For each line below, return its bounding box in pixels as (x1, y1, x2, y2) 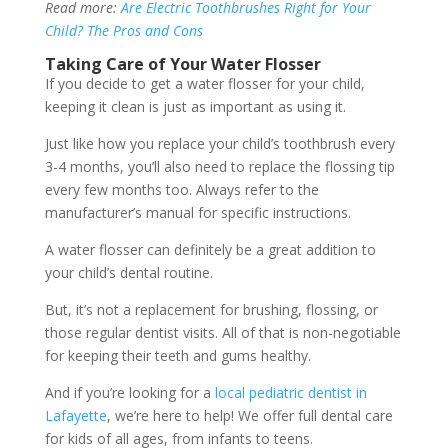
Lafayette (44, 405, 107, 425)
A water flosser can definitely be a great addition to (44, 239, 376, 259)
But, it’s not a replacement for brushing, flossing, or (44, 299, 378, 319)
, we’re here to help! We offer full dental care (106, 405, 393, 425)
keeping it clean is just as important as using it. (44, 96, 346, 116)
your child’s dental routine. (44, 262, 213, 282)
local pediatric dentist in (214, 382, 367, 402)
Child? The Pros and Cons (44, 20, 203, 40)
